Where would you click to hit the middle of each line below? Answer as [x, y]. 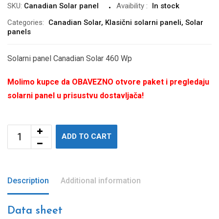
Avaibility [130, 6]
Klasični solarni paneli [143, 22]
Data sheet [35, 211]
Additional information [101, 181]
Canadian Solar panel [61, 6]
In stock [166, 6]
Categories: [26, 22]
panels [19, 32]
